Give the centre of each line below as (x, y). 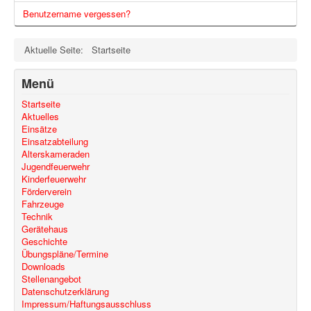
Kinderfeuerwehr (54, 179)
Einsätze (39, 129)
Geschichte (44, 242)
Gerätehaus (45, 229)
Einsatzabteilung (55, 142)
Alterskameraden (56, 154)
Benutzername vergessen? (77, 14)
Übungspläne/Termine (65, 254)
